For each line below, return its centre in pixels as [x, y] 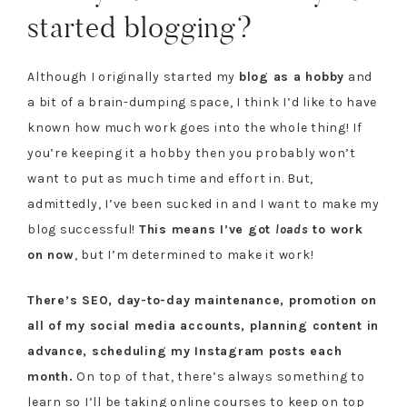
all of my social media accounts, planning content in [203, 326]
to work [336, 229]
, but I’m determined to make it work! [194, 255]
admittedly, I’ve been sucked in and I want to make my [203, 204]
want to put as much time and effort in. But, [170, 179]
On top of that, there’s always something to [219, 377]
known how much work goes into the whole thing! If [195, 128]
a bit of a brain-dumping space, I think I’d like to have [202, 102]
